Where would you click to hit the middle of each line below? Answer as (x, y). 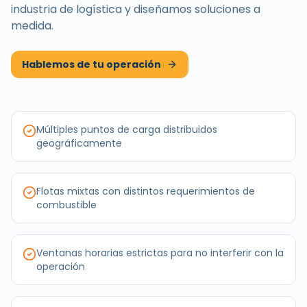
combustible (66, 205)
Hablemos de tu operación (91, 64)
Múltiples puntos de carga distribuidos (127, 130)
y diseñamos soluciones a (191, 9)
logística (99, 9)
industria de (44, 9)
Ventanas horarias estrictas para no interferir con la (160, 253)
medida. (32, 26)
